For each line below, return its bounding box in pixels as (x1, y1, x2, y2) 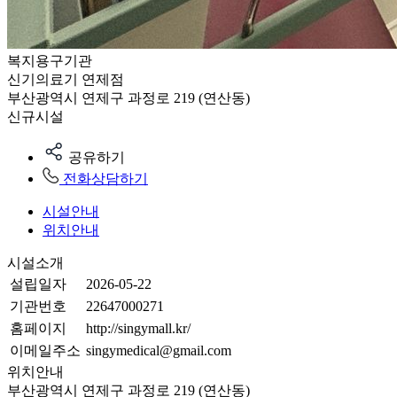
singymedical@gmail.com (86, 343, 231, 358)
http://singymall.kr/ (86, 321, 191, 336)
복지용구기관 (7, 53, 92, 68)
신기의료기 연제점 (7, 72, 124, 87)
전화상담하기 (63, 171, 148, 186)
